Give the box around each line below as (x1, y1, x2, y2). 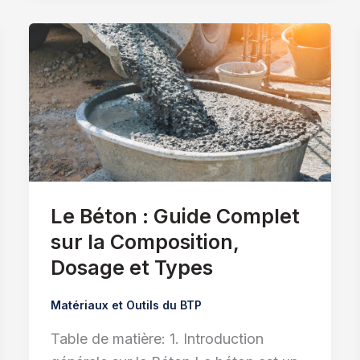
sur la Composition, (50, 229, 239, 254)
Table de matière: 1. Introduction (50, 330, 264, 347)
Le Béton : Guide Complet (50, 203, 300, 228)
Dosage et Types (50, 255, 213, 280)
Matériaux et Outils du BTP (50, 297, 202, 312)
